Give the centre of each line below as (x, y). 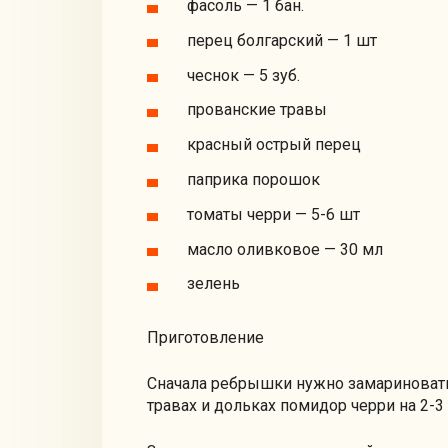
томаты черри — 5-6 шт (273, 214)
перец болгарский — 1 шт (282, 40)
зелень (213, 284)
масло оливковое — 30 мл (285, 249)
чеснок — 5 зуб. (243, 75)
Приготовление (205, 338)
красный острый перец (274, 145)
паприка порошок (253, 179)
